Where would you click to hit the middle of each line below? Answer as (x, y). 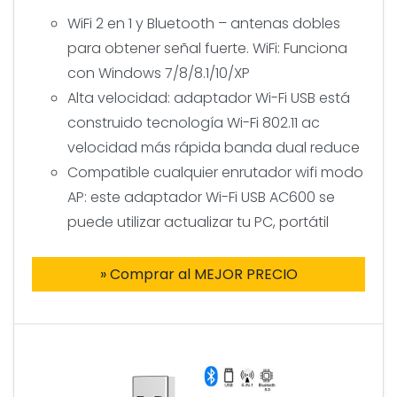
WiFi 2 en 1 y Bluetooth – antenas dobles (204, 23)
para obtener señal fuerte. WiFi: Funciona (207, 48)
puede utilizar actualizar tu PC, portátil (198, 222)
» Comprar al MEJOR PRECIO (198, 274)
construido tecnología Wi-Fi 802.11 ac (194, 122)
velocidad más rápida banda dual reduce (214, 147)
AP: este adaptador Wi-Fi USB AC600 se (201, 197)
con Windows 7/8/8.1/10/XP (159, 73)
